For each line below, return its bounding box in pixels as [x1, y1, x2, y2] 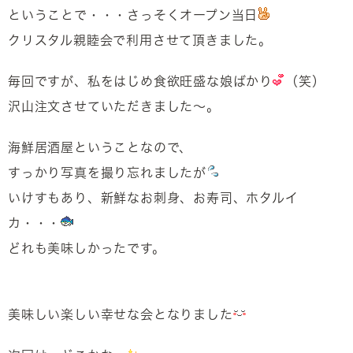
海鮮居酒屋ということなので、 [8, 141, 193, 154]
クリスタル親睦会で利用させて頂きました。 [8, 34, 272, 46]
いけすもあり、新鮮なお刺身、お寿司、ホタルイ [8, 191, 299, 204]
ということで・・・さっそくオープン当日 [8, 9, 258, 21]
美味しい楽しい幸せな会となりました [8, 308, 233, 321]
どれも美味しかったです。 [8, 242, 165, 255]
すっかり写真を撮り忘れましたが [8, 166, 206, 179]
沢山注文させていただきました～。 [8, 100, 220, 113]
